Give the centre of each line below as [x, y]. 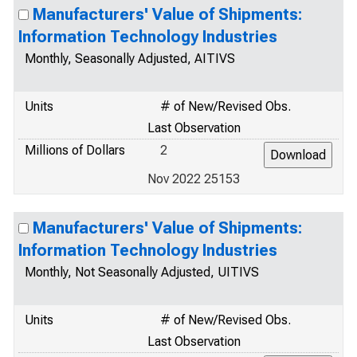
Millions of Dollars [75, 150]
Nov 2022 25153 [194, 179]
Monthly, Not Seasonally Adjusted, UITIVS [142, 272]
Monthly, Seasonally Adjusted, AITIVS [130, 59]
